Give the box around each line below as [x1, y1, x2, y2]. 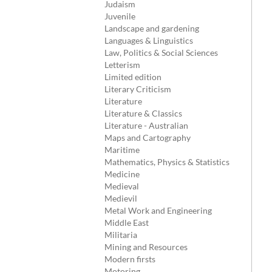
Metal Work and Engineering [104, 205, 212, 216]
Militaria [104, 229, 137, 240]
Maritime [104, 144, 140, 155]
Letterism [104, 59, 140, 70]
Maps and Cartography [104, 132, 191, 143]
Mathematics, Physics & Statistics [104, 157, 229, 167]
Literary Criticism [104, 84, 171, 94]
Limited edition [104, 72, 161, 82]
